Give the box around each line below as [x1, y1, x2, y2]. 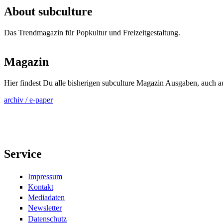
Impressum [28, 172, 62, 181]
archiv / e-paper [4, 95, 53, 104]
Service [4, 147, 42, 160]
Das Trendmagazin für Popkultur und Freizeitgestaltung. [4, 28, 180, 37]
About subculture [4, 5, 93, 18]
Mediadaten [28, 193, 65, 202]
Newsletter [28, 204, 62, 213]
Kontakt [28, 183, 53, 192]
